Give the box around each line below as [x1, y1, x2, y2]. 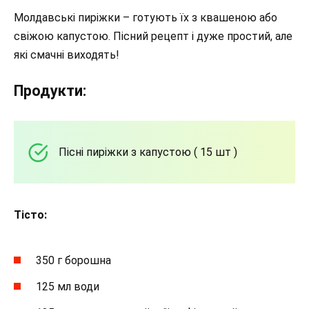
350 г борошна [36, 253, 111, 267]
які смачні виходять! [14, 48, 119, 62]
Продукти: [14, 82, 86, 100]
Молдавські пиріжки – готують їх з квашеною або [14, 11, 277, 25]
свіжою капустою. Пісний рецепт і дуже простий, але [14, 30, 292, 43]
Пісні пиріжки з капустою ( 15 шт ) [59, 146, 237, 159]
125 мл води [36, 279, 99, 293]
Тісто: [14, 208, 47, 222]
